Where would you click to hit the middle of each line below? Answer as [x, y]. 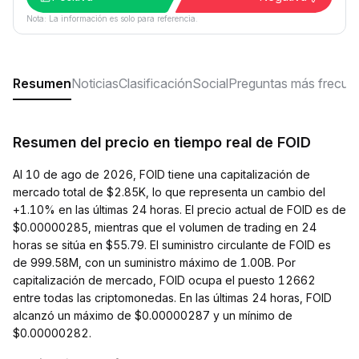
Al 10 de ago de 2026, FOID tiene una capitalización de [161, 174]
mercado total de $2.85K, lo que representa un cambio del [169, 192]
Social [210, 83]
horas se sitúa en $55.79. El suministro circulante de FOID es [172, 245]
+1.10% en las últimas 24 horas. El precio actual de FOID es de [179, 210]
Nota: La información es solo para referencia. [112, 18]
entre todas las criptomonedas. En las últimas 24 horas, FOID [172, 298]
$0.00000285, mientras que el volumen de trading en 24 [165, 227]
